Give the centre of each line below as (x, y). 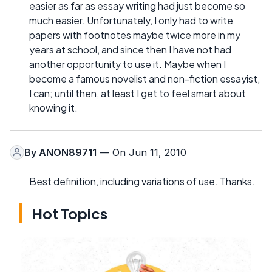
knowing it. (53, 107)
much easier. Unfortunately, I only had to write (131, 20)
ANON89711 (68, 152)
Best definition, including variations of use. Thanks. (142, 181)
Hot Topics (70, 213)
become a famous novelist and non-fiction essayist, (144, 78)
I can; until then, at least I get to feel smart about (138, 93)
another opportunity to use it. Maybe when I (127, 64)
